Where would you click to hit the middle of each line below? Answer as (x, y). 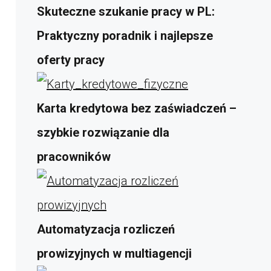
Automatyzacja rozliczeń (106, 229)
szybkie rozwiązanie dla (103, 132)
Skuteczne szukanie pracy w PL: (126, 11)
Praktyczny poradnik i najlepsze (125, 35)
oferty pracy (71, 60)
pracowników (74, 156)
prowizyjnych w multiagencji (114, 253)
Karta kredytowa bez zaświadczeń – (137, 108)
